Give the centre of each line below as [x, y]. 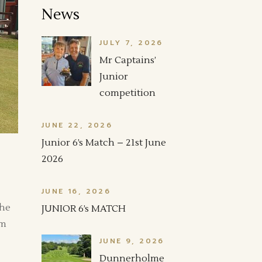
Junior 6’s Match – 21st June [104, 143]
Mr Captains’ [128, 60]
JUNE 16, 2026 [76, 191]
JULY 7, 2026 [131, 43]
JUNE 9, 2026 [132, 241]
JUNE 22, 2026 [77, 125]
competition [127, 93]
